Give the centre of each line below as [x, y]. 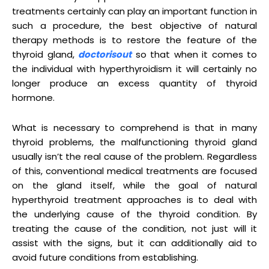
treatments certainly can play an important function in [134, 11]
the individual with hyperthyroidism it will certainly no [134, 68]
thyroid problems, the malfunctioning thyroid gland [134, 142]
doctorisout [105, 54]
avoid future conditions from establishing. [105, 257]
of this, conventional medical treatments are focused [134, 171]
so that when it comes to [194, 54]
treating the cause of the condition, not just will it [134, 228]
